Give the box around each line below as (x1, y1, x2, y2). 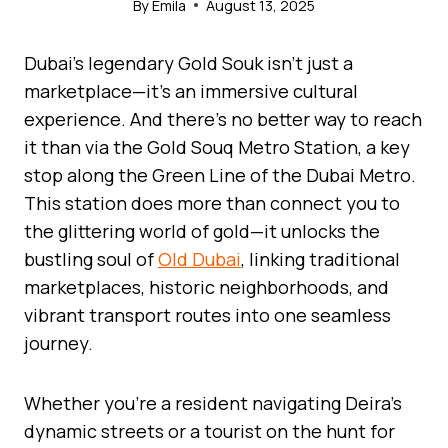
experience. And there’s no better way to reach (24, 106, 422, 131)
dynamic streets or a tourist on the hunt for (24, 418, 395, 443)
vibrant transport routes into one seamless (24, 302, 391, 327)
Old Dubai (158, 246, 241, 271)
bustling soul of (24, 246, 158, 271)
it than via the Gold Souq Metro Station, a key (24, 134, 410, 159)
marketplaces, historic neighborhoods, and (24, 274, 389, 299)
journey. (24, 330, 93, 355)
